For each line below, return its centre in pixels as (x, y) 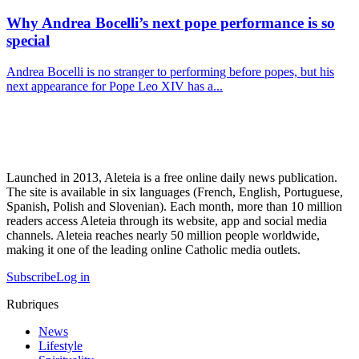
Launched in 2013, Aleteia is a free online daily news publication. (172, 178)
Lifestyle (61, 346)
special (28, 41)
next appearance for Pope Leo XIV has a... (115, 87)
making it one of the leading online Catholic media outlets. (153, 250)
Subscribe (31, 277)
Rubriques (32, 305)
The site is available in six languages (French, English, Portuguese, (175, 192)
